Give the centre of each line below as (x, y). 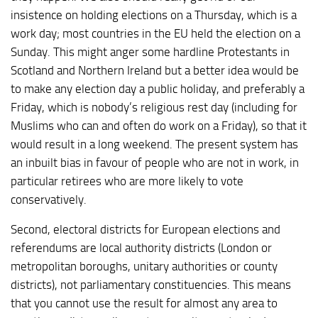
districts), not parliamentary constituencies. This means (151, 285)
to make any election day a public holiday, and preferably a (158, 88)
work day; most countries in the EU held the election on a (155, 33)
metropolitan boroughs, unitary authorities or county (144, 267)
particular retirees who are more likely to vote (127, 181)
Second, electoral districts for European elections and (146, 230)
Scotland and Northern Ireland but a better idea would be (155, 70)
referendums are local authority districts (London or (141, 248)
